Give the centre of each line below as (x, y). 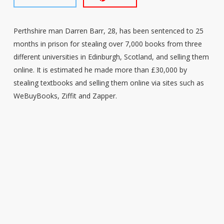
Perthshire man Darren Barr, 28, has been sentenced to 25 (108, 31)
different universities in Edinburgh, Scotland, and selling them (111, 57)
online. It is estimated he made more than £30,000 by (100, 70)
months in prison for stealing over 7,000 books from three (107, 44)
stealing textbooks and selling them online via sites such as (108, 83)
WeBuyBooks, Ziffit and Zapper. (65, 96)
